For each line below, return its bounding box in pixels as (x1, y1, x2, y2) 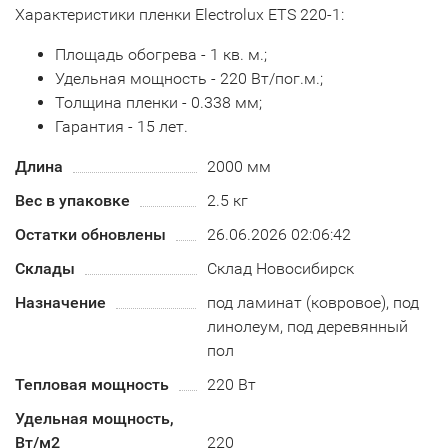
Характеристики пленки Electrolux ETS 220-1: (15, 5, 344, 24)
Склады (15, 259, 75, 278)
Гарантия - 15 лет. (55, 117, 188, 136)
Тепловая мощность (15, 375, 169, 394)
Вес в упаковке (15, 191, 130, 210)
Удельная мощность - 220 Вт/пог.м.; (55, 69, 323, 88)
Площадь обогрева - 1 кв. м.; (55, 45, 267, 64)
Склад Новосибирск (207, 259, 355, 278)
